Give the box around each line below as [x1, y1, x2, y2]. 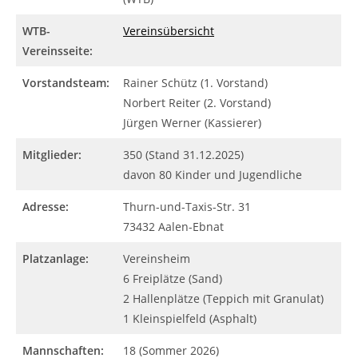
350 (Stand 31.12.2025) [123, 147, 244, 162]
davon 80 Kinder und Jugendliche [123, 167, 302, 182]
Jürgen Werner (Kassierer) [123, 115, 261, 130]
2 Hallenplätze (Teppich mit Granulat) [123, 291, 324, 306]
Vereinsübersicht [123, 23, 214, 38]
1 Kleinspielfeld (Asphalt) [123, 311, 257, 326]
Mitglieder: [22, 147, 82, 162]
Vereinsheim [123, 251, 190, 266]
